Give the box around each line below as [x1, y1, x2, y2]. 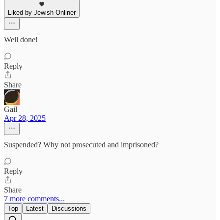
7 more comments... [4, 194, 65, 203]
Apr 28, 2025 [4, 114, 46, 123]
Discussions [52, 205, 86, 213]
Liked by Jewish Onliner [8, 9, 76, 17]
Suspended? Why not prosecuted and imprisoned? [4, 140, 159, 149]
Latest [26, 205, 44, 213]
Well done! [4, 35, 38, 44]
